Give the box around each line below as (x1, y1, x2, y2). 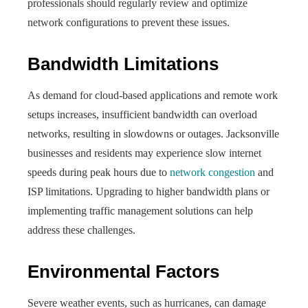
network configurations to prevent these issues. (27, 16, 230, 28)
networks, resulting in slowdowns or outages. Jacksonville (27, 128, 279, 140)
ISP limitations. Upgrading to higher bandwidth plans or (27, 186, 269, 197)
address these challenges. (27, 224, 135, 236)
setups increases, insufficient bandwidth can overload (27, 109, 257, 120)
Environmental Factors (27, 261, 219, 282)
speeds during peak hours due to (27, 166, 170, 178)
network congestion (170, 166, 255, 178)
